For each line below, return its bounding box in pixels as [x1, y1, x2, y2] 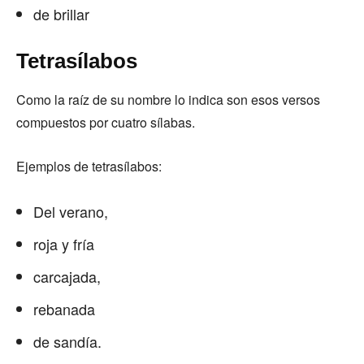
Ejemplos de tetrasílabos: [16, 157, 165, 175]
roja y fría [33, 233, 98, 254]
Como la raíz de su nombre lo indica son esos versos [16, 90, 320, 109]
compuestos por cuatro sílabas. [16, 113, 198, 132]
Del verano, [33, 201, 112, 222]
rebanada [33, 298, 99, 319]
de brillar [33, 3, 93, 24]
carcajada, [33, 266, 105, 287]
